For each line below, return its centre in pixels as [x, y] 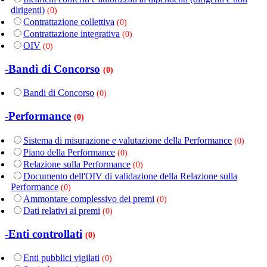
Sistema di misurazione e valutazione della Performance [128, 140]
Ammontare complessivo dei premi [89, 198]
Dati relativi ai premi [62, 210]
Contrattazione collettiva [69, 21]
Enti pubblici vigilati [61, 258]
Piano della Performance [69, 152]
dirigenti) [28, 10]
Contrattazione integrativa [72, 33]
